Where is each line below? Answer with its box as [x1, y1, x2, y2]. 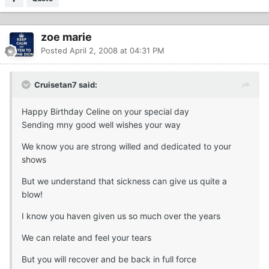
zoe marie [41, 31, 92, 44]
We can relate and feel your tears [22, 232, 151, 243]
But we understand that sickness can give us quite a [22, 176, 227, 187]
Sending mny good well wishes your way [22, 119, 181, 130]
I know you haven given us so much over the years [22, 211, 220, 222]
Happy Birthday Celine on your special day [22, 106, 189, 117]
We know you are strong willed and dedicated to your [22, 141, 231, 152]
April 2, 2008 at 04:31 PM [70, 46, 165, 56]
